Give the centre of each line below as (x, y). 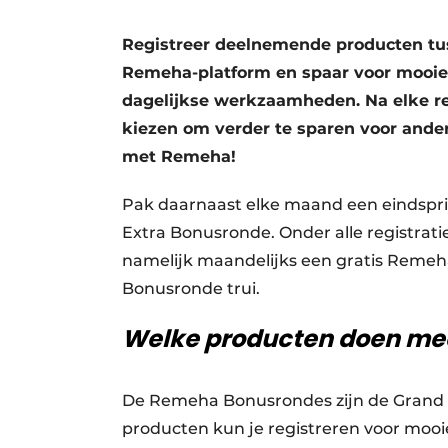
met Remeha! (179, 156)
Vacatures (218, 22)
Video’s (209, 56)
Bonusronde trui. (191, 288)
